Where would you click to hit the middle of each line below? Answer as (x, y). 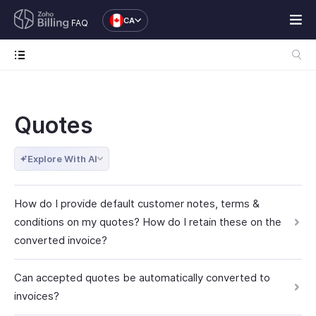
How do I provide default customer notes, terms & (137, 203)
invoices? (37, 296)
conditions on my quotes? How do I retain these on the (148, 222)
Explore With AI (62, 159)
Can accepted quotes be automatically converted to (142, 278)
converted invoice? (61, 240)
